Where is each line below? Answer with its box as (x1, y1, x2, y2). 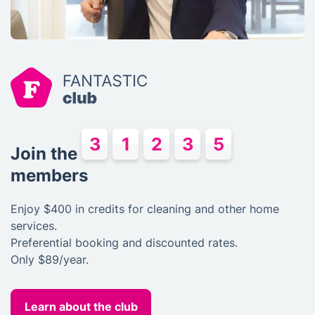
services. (11, 219, 57, 233)
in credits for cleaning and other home (72, 202, 279, 217)
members (11, 165, 88, 186)
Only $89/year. (11, 252, 89, 267)
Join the (11, 143, 82, 165)
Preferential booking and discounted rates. (11, 236, 238, 250)
